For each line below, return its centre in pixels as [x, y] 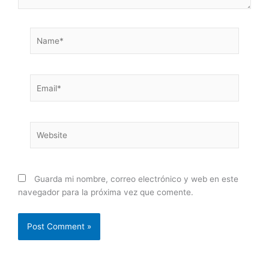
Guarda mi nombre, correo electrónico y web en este [136, 179]
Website [45, 128]
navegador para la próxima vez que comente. [106, 192]
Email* [42, 81]
